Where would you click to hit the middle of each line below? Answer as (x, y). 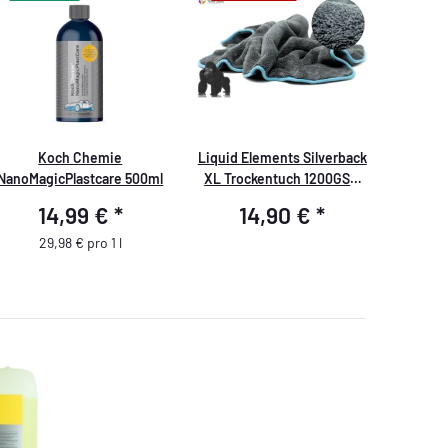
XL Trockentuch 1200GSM (282, 178)
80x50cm (282, 199)
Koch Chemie (80, 157)
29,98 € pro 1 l (80, 243)
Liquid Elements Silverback (282, 157)
